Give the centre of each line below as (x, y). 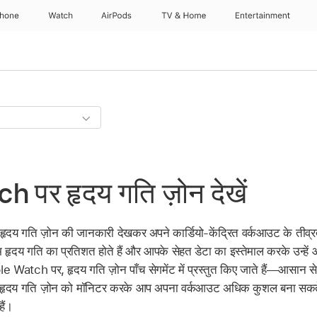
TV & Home (183, 16)
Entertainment (263, 16)
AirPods (117, 16)
